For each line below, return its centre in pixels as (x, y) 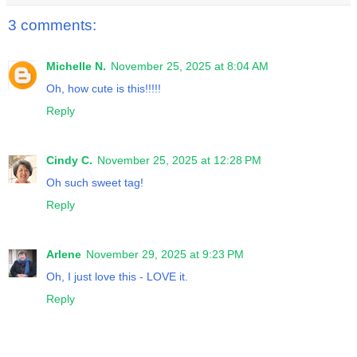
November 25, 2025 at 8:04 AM (190, 67)
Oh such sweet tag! (95, 183)
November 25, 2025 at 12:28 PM (179, 161)
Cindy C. (69, 161)
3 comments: (52, 25)
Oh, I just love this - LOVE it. (117, 277)
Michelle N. (76, 67)
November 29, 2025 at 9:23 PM (165, 255)
